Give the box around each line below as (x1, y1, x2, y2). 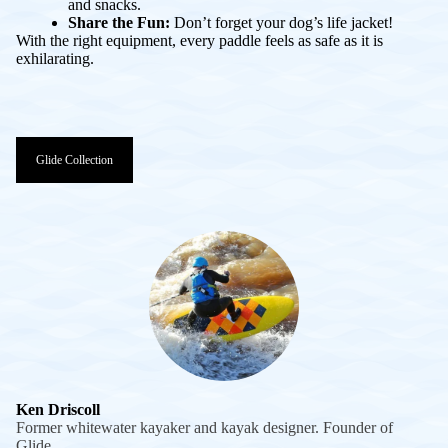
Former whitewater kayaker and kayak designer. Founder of (16, 418, 393, 436)
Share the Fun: (68, 13, 170, 31)
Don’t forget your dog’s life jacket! (170, 13, 393, 31)
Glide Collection (36, 152, 113, 167)
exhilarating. (16, 49, 94, 67)
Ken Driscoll (16, 400, 100, 418)
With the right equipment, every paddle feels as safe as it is (16, 31, 383, 49)
